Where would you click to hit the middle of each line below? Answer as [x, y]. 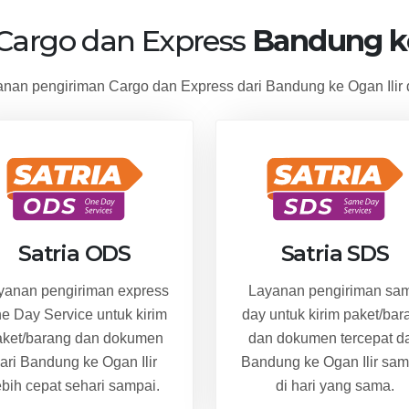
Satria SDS [335, 253]
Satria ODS [74, 253]
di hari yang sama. [335, 385]
